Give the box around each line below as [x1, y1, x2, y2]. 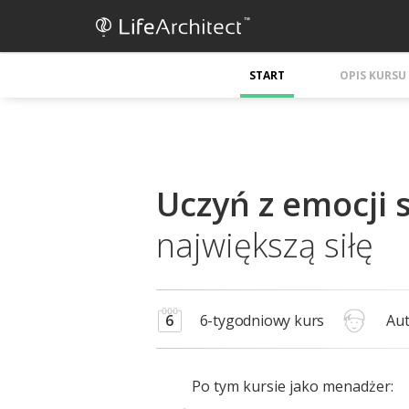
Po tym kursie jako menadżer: [191, 376, 393, 396]
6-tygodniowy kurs [199, 310, 325, 330]
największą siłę [155, 223, 373, 267]
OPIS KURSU [340, 68, 406, 83]
